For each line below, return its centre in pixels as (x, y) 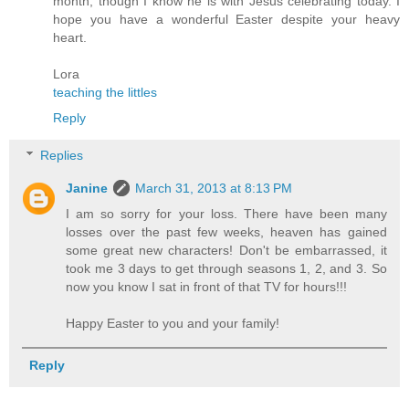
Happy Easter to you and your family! (173, 324)
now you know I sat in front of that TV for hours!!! (207, 287)
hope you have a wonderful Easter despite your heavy (226, 19)
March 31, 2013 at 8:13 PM (214, 189)
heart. (70, 37)
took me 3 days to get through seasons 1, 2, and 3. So (226, 269)
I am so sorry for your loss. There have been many (226, 214)
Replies (62, 156)
